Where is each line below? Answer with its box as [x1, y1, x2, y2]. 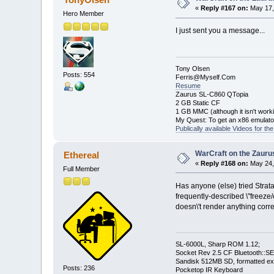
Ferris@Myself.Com [175, 73, 235, 81]
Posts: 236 [63, 264, 95, 272]
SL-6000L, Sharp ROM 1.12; [175, 240, 260, 248]
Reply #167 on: [201, 4, 249, 12]
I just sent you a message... [175, 26, 265, 35]
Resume [175, 81, 201, 89]
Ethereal [63, 149, 99, 160]
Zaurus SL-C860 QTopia [175, 90, 248, 98]
